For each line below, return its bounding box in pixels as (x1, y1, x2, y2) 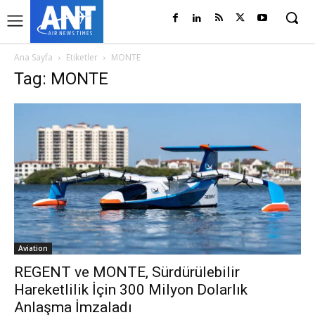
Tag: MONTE (14, 69, 108, 89)
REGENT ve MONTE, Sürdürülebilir (14, 264, 240, 281)
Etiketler (66, 51, 98, 63)
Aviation (18, 243, 48, 254)
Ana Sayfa (14, 51, 53, 63)
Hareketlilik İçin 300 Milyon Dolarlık (14, 281, 247, 299)
